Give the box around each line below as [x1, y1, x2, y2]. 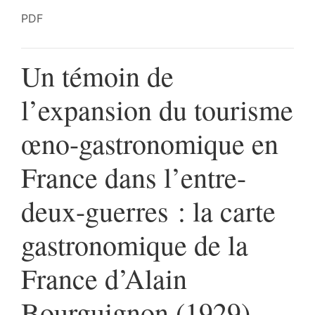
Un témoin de [21, 56, 174, 94]
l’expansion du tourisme [21, 90, 293, 128]
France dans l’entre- [21, 157, 246, 195]
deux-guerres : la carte [21, 191, 276, 229]
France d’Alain [21, 259, 187, 297]
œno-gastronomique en [21, 124, 278, 162]
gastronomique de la [21, 225, 248, 263]
